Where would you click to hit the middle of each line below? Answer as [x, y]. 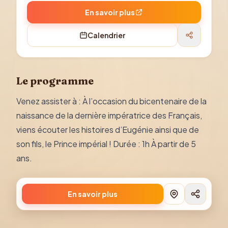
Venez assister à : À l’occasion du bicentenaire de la [111, 101]
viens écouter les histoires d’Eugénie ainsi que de [108, 130]
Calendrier [106, 35]
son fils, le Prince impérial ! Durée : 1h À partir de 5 [106, 144]
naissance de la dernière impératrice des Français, [109, 115]
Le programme [55, 81]
